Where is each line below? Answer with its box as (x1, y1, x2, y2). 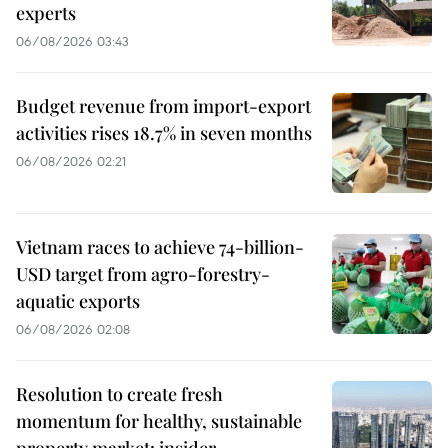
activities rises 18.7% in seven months (16, 120, 312, 145)
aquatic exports (16, 288, 140, 313)
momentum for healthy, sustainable (16, 408, 302, 433)
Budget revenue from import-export (16, 93, 311, 118)
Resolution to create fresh (16, 381, 223, 406)
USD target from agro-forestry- (16, 261, 270, 286)
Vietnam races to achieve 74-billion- (16, 234, 304, 259)
